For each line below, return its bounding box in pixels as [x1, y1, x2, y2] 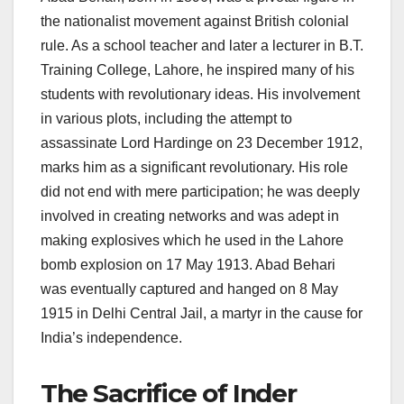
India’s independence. [41, 329, 182, 345]
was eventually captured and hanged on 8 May [41, 280, 338, 297]
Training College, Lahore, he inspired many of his [41, 61, 354, 78]
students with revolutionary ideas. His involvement [41, 86, 360, 102]
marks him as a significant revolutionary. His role [41, 159, 348, 175]
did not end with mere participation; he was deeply [41, 183, 360, 199]
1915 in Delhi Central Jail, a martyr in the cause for [41, 305, 363, 321]
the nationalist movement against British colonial [41, 13, 349, 29]
